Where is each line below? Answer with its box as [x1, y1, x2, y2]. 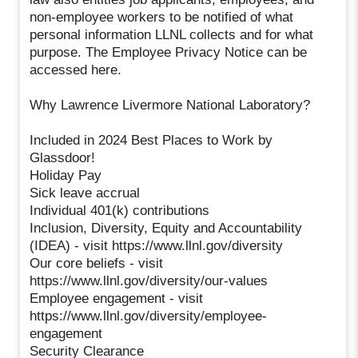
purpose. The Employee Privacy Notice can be [30, 44, 308, 60]
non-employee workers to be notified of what [30, 9, 294, 25]
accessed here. [30, 62, 122, 78]
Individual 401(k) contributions [30, 202, 210, 218]
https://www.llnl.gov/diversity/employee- [30, 308, 268, 324]
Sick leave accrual [30, 185, 141, 201]
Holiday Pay [30, 167, 102, 183]
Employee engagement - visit [30, 290, 204, 306]
